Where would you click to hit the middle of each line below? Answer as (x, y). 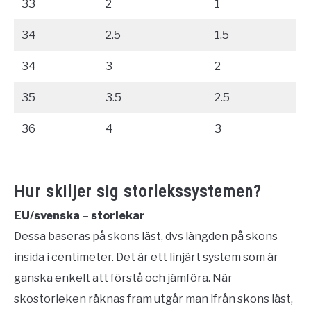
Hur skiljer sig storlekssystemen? (137, 191)
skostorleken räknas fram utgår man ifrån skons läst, (153, 299)
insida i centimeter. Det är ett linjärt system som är (146, 257)
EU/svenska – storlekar (79, 215)
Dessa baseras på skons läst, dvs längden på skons (146, 236)
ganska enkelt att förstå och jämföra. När (123, 278)
